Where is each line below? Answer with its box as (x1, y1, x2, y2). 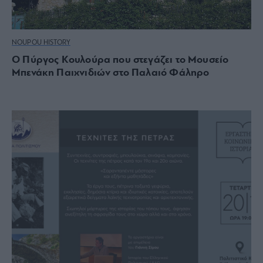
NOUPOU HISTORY (12, 39, 70, 46)
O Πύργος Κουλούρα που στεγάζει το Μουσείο (12, 54, 229, 66)
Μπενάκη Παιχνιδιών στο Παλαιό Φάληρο (12, 67, 210, 79)
